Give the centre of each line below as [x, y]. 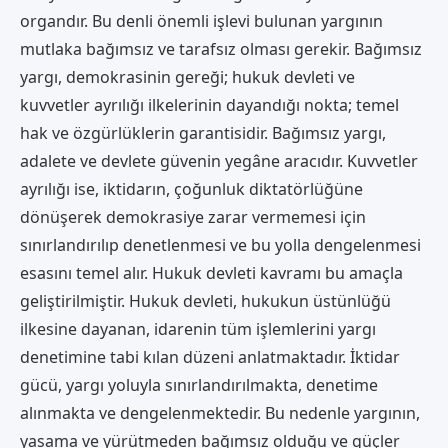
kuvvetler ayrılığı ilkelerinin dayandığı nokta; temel [209, 104]
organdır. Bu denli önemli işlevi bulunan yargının [201, 20]
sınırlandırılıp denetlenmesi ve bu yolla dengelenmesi [220, 244]
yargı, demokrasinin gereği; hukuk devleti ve [187, 76]
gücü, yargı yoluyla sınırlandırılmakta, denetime [199, 384]
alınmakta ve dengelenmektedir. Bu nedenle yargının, [220, 412]
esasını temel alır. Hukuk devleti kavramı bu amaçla [211, 272]
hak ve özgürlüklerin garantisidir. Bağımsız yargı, [203, 132]
